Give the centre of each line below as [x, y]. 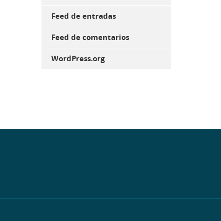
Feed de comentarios [90, 37]
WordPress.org [78, 58]
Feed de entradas [83, 16]
